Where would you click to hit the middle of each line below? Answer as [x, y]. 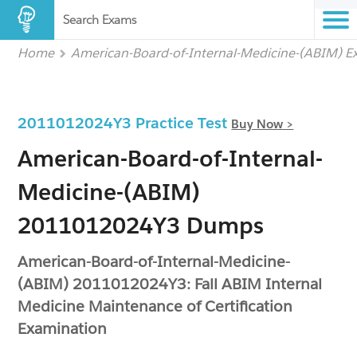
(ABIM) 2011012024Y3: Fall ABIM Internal [170, 284]
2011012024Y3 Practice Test [125, 123]
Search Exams [100, 20]
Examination [63, 328]
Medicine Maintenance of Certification [155, 306]
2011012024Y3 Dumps [141, 226]
